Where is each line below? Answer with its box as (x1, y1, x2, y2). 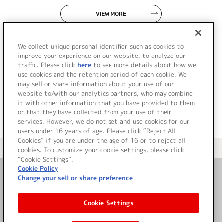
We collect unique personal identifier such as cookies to (18, 42, 184, 51)
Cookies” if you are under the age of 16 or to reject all (18, 136, 186, 145)
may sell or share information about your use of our (18, 79, 175, 88)
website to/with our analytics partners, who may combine (18, 89, 193, 98)
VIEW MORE (96, 10, 126, 17)
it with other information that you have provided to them (18, 98, 195, 107)
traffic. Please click (18, 60, 76, 69)
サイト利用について (84, 202, 138, 211)
